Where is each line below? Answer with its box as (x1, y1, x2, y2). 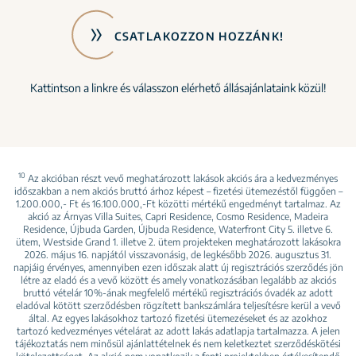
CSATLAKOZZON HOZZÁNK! (114, 29, 284, 43)
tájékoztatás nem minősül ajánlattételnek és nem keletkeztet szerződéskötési (15, 337, 341, 350)
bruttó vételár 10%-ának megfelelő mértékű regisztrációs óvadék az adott (23, 286, 333, 299)
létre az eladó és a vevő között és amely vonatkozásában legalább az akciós (20, 273, 336, 286)
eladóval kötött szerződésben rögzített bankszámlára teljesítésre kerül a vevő (15, 299, 341, 311)
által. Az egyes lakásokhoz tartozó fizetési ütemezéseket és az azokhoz (29, 311, 327, 324)
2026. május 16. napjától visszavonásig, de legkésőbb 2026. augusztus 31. (25, 248, 331, 261)
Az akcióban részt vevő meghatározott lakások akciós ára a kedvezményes (25, 172, 338, 184)
